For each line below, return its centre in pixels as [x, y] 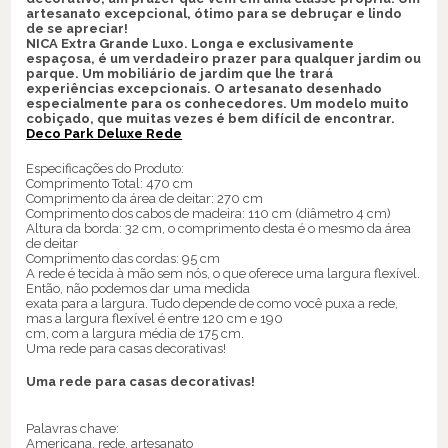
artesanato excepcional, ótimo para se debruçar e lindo [214, 14]
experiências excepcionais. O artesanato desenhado [204, 89]
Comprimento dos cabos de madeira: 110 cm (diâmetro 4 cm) [209, 214]
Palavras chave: [73, 428]
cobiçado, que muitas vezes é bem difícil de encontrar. [211, 119]
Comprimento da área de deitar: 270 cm [145, 199]
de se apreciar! [77, 29]
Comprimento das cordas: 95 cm [123, 259]
